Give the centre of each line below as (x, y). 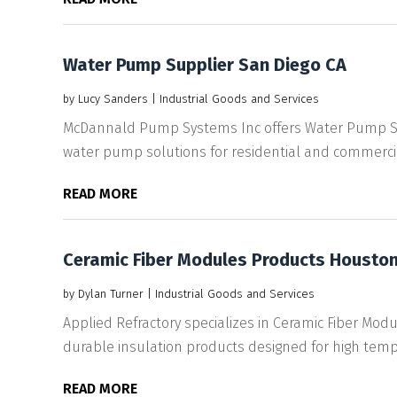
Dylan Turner (110, 293)
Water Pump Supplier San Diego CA (204, 64)
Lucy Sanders (113, 98)
